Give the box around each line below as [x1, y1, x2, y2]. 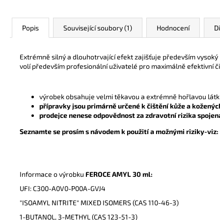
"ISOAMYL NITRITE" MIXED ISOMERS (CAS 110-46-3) [20, 198, 179, 207]
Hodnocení [157, 24, 190, 32]
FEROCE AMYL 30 [85, 170, 141, 178]
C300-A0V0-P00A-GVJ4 [33, 184, 106, 192]
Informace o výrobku [20, 170, 84, 178]
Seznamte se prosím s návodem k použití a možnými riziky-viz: [20, 127, 219, 136]
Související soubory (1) [63, 24, 132, 32]
